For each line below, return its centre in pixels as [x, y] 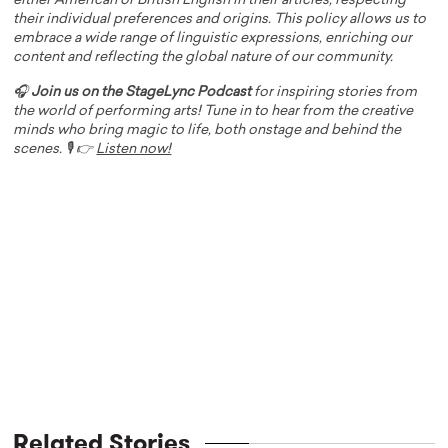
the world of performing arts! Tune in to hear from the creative [213, 112]
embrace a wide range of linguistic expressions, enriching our [213, 39]
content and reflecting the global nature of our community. [203, 58]
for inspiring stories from [334, 93]
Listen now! [134, 150]
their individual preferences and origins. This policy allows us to [220, 20]
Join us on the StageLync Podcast [141, 93]
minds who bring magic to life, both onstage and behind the [207, 131]
